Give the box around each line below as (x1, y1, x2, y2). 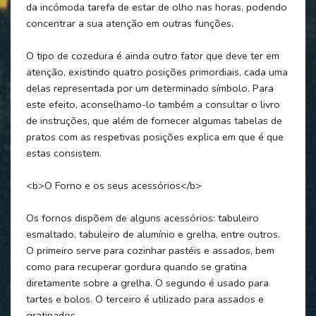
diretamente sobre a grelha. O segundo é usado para (25, 275, 269, 290)
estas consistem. (25, 145, 102, 160)
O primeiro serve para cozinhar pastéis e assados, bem (25, 243, 274, 257)
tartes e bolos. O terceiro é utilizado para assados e (25, 291, 264, 306)
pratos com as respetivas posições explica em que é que (25, 129, 284, 144)
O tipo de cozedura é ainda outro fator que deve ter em (25, 48, 279, 63)
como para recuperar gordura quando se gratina (25, 259, 247, 274)
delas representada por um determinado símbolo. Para (25, 80, 274, 95)
